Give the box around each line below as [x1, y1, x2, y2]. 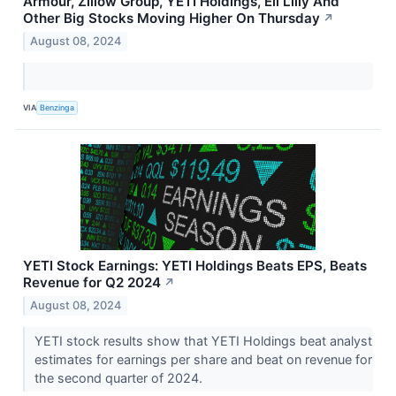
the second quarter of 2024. [34, 369, 206, 385]
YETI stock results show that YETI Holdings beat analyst [34, 332, 372, 348]
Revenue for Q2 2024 [23, 273, 161, 291]
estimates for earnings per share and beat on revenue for [34, 351, 372, 367]
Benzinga [40, 103, 75, 113]
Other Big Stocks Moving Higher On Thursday [23, 9, 320, 27]
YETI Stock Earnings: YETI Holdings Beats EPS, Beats [23, 256, 367, 274]
